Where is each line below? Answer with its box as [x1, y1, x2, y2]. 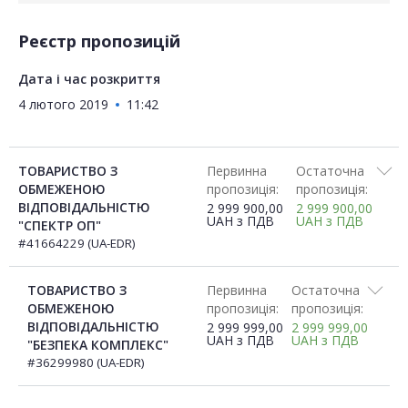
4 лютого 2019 [18, 96, 108, 114]
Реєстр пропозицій [18, 30, 180, 53]
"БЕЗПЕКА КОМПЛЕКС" [27, 336, 168, 354]
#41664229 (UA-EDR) [18, 235, 136, 252]
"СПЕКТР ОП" [18, 217, 101, 235]
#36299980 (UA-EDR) [27, 354, 145, 372]
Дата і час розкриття [18, 70, 160, 88]
